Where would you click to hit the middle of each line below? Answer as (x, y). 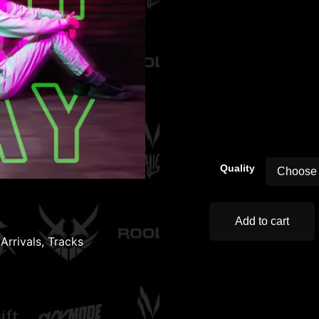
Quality (237, 168)
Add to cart (262, 221)
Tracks (66, 241)
